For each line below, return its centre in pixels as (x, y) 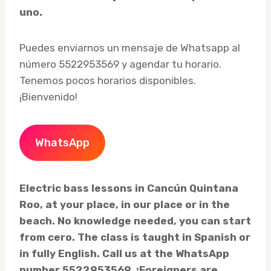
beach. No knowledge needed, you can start (135, 221)
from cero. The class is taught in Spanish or (135, 237)
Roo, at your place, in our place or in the (125, 205)
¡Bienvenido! (48, 97)
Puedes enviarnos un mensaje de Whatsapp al (130, 48)
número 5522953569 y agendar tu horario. (120, 64)
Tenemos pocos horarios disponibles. (108, 81)
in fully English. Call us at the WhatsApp (124, 254)
